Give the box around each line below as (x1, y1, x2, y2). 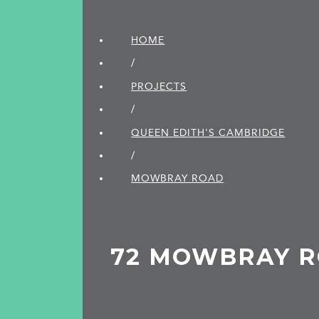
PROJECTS (131, 80, 187, 93)
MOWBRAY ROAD (131, 172, 224, 185)
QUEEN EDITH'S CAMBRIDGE (131, 126, 286, 139)
